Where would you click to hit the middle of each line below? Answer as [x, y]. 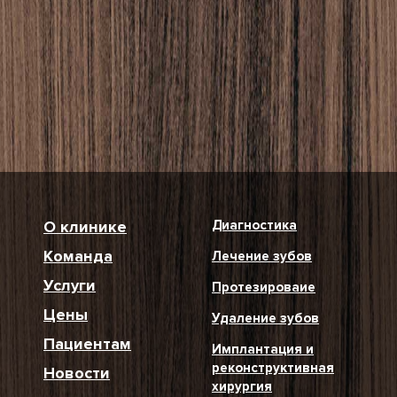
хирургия [242, 386]
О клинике [85, 227]
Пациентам [87, 344]
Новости [77, 373]
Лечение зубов [262, 256]
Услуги [70, 285]
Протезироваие [264, 287]
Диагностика [254, 225]
